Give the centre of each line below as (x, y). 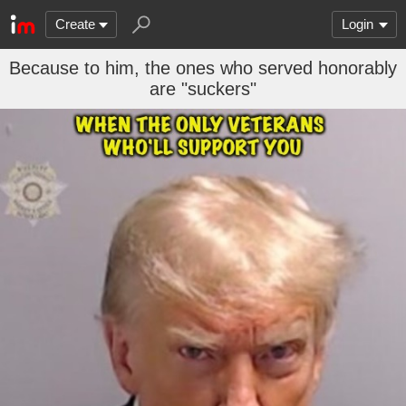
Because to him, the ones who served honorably (203, 68)
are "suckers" (203, 89)
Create (75, 24)
